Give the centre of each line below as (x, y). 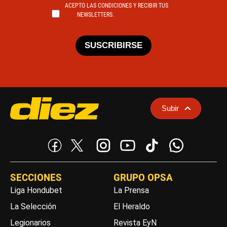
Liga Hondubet (36, 190)
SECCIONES (36, 177)
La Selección (33, 206)
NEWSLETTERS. (96, 14)
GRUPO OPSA (143, 177)
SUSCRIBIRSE (113, 46)
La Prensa (131, 190)
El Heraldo (131, 206)
